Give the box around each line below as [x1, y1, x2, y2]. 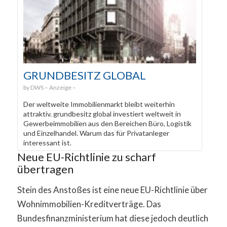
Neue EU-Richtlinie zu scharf [17, 150, 156, 164]
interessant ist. [23, 138, 71, 147]
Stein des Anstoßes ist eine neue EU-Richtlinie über [17, 184, 208, 195]
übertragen [17, 162, 73, 176]
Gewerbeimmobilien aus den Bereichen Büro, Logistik [23, 119, 192, 128]
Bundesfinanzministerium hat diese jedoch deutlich [17, 212, 208, 223]
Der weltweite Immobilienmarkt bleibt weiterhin [23, 100, 175, 109]
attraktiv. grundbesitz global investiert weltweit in [23, 109, 181, 119]
